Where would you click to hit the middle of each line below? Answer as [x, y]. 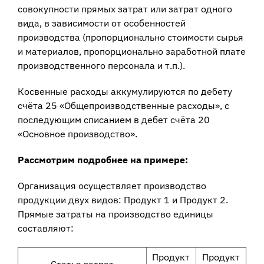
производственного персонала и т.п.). [101, 66]
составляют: [45, 228]
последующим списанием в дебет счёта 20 [113, 120]
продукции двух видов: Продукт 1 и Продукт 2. [123, 200]
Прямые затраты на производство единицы [115, 214]
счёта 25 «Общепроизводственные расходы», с [123, 106]
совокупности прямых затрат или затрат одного [125, 9]
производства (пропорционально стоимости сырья [130, 37]
